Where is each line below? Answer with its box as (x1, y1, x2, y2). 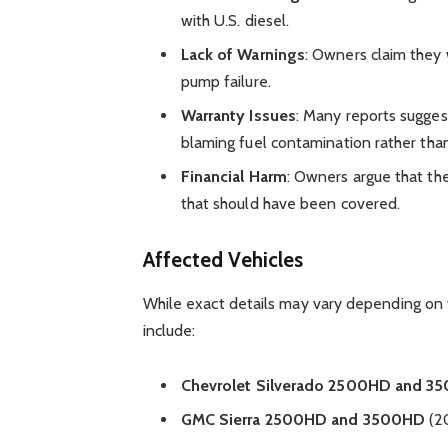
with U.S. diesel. (180, 10, 290, 30)
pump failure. (180, 71, 271, 91)
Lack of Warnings (180, 44, 306, 64)
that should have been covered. (180, 193, 401, 213)
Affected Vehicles (142, 246, 304, 272)
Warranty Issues (180, 105, 296, 125)
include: (142, 321, 196, 341)
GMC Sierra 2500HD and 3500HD (180, 410, 425, 430)
